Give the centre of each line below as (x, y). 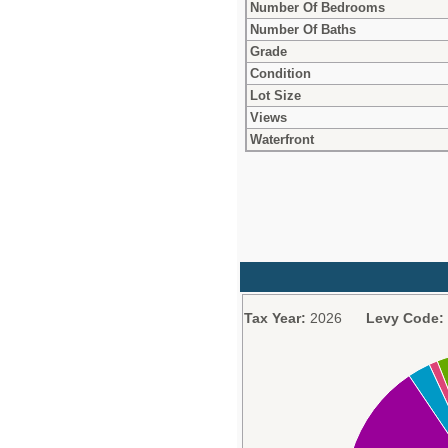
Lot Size (275, 95)
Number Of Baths (303, 29)
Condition (280, 73)
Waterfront (282, 139)
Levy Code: (405, 318)
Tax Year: (275, 318)
